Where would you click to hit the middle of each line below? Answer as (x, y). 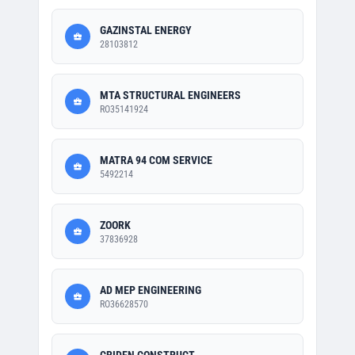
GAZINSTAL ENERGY (146, 30)
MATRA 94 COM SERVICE (156, 160)
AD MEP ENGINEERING (151, 290)
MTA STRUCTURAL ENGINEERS (170, 95)
